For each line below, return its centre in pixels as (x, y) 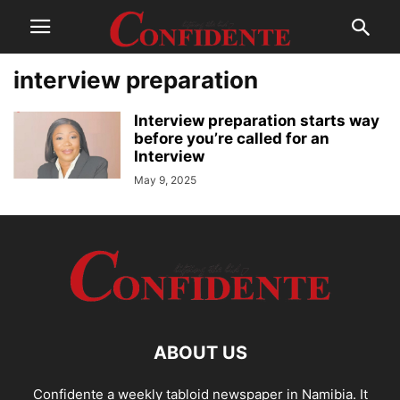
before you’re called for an (232, 138)
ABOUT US (200, 353)
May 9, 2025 (165, 180)
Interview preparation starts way (257, 121)
